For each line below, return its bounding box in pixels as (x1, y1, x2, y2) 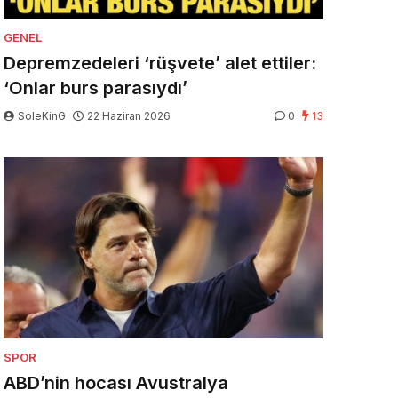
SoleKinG (15, 109, 68, 123)
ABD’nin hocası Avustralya (4, 372, 228, 394)
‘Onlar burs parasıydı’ (4, 77, 187, 99)
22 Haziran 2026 (87, 109, 171, 123)
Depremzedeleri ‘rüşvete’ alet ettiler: (4, 52, 316, 74)
